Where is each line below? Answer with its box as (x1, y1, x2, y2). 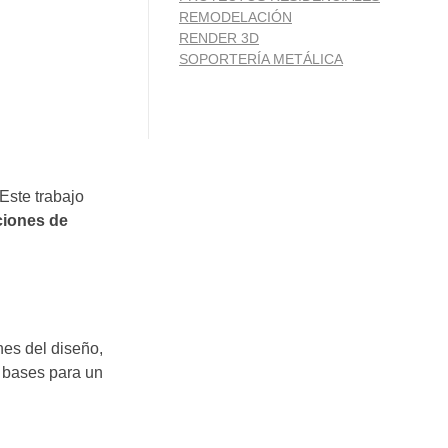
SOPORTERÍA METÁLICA (179, 51, 343, 68)
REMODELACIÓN (179, 9, 292, 26)
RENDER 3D (179, 30, 259, 47)
